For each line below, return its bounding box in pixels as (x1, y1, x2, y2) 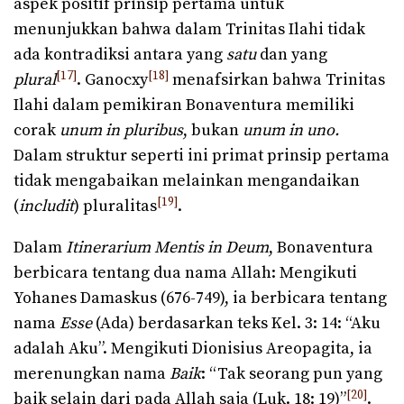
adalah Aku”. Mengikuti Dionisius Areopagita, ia (14, 338, 372, 360)
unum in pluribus (60, 120, 183, 142)
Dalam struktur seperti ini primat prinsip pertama (14, 145, 390, 167)
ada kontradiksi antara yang (14, 44, 226, 66)
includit (19, 196, 74, 217)
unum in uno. (243, 120, 339, 142)
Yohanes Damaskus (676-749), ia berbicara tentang (14, 288, 387, 309)
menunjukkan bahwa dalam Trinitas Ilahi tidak (14, 19, 365, 41)
